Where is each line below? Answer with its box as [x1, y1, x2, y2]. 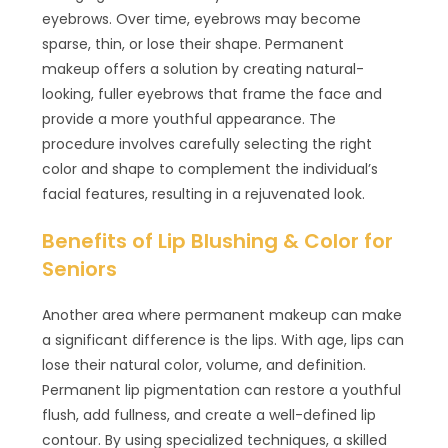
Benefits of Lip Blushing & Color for [42, 226, 394, 255]
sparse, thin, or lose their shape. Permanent [42, 33, 345, 54]
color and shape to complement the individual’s [42, 158, 379, 179]
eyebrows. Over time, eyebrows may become [42, 8, 362, 29]
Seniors [42, 254, 118, 283]
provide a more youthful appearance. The [42, 108, 337, 129]
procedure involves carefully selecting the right [42, 133, 373, 154]
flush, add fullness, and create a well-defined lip [42, 404, 377, 425]
